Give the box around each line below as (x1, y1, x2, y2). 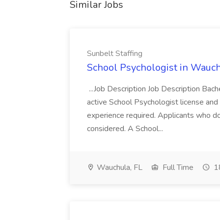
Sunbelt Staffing (87, 48, 142, 59)
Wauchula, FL (95, 162, 142, 173)
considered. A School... (87, 123, 165, 134)
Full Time (161, 162, 193, 173)
